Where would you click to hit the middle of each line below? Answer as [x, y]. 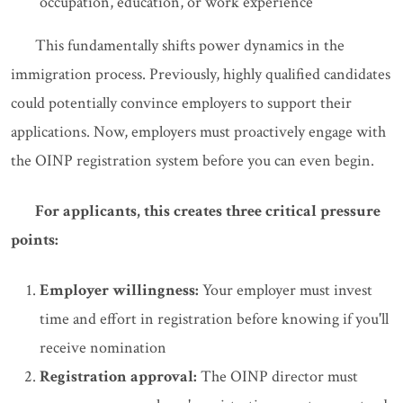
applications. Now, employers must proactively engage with [198, 132]
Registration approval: [118, 377]
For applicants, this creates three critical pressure [208, 211]
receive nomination [103, 348]
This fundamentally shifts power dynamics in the [190, 46]
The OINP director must [278, 377]
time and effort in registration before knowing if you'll [214, 319]
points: [35, 240]
